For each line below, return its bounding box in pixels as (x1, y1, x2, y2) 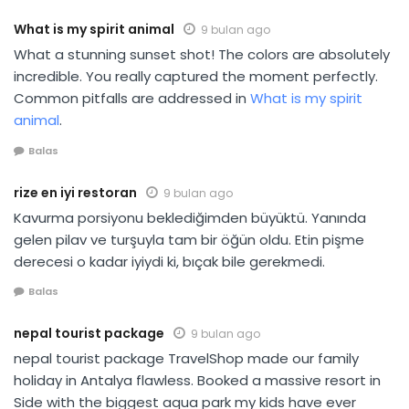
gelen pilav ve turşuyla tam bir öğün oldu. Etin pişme (14, 229, 364, 249)
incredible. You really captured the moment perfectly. (14, 67, 378, 87)
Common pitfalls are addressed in (14, 89, 250, 109)
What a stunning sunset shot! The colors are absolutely (14, 45, 390, 65)
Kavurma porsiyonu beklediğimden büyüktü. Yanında (14, 207, 366, 227)
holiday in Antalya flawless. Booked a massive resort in (14, 371, 381, 391)
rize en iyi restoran (14, 183, 137, 202)
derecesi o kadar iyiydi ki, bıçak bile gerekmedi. (14, 251, 325, 271)
